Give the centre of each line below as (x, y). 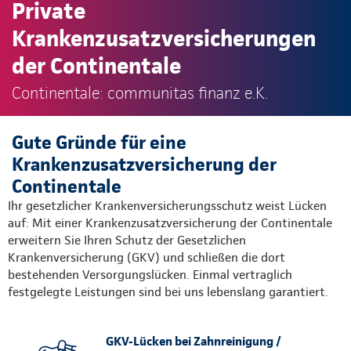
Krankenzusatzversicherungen (164, 38)
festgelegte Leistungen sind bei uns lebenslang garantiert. (168, 291)
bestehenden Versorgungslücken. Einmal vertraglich (150, 274)
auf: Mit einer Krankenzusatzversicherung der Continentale (170, 223)
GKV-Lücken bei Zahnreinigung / (194, 341)
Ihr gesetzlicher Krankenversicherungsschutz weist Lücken (167, 205)
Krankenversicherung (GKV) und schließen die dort (147, 257)
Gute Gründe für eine (99, 142)
